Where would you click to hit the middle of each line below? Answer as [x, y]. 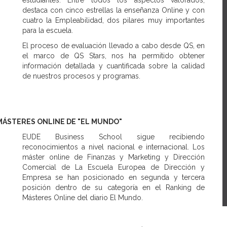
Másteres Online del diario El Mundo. [83, 198]
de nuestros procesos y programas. [81, 76]
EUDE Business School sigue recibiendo [113, 137]
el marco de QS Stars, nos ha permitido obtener [113, 56]
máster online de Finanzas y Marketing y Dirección [113, 157]
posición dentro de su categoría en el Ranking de [113, 187]
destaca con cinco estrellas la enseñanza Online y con [113, 10]
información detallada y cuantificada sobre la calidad [113, 66]
